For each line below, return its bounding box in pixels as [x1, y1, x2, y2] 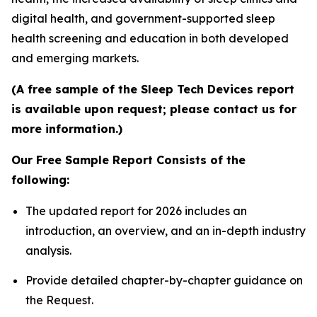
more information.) [11, 122, 122, 137]
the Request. [25, 292, 93, 307]
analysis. [25, 243, 71, 258]
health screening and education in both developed [11, 31, 289, 46]
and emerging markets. [11, 51, 139, 66]
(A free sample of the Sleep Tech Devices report [11, 82, 294, 97]
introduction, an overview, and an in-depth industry [25, 224, 306, 238]
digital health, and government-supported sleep [11, 11, 275, 26]
